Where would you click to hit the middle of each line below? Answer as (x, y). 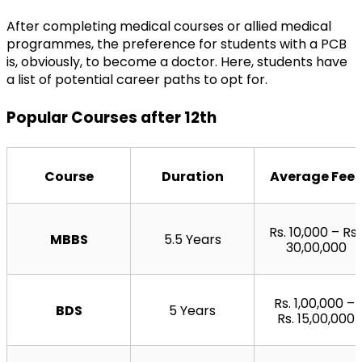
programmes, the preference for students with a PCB (177, 44)
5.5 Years (192, 239)
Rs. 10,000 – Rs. (314, 232)
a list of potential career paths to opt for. (137, 79)
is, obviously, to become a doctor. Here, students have (177, 61)
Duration (192, 176)
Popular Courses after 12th (112, 117)
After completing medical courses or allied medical (169, 26)
